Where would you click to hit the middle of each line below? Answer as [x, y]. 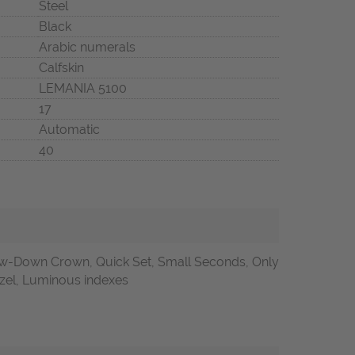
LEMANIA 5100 [83, 88]
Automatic [69, 129]
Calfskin [61, 67]
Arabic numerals [87, 47]
